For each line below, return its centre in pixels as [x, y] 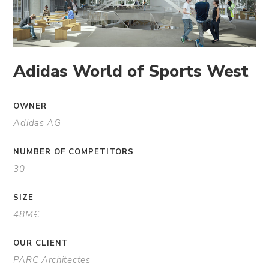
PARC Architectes [52, 260]
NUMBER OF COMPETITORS [74, 152]
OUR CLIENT [41, 243]
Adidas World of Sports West [131, 72]
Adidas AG [37, 123]
